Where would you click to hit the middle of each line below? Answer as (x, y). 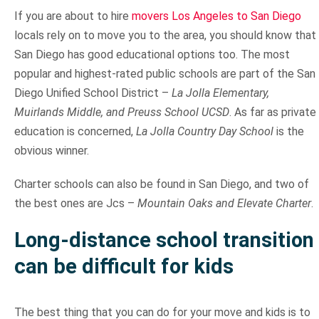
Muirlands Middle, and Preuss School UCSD (121, 113)
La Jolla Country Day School (204, 132)
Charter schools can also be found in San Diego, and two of (161, 184)
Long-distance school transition (164, 240)
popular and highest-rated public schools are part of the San (164, 74)
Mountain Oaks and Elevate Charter (224, 204)
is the (288, 132)
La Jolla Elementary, (220, 93)
